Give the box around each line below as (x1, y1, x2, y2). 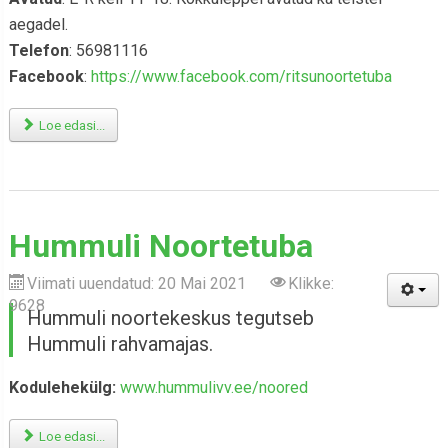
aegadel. (8, 15, 68, 34)
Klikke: (287, 274, 334, 293)
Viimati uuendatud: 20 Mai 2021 (26, 274, 250, 293)
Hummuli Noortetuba (8, 227, 313, 265)
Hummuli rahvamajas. (26, 332, 213, 356)
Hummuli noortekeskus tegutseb (26, 306, 314, 330)
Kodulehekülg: (8, 378, 116, 397)
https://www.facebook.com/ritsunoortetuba (90, 67, 392, 86)
